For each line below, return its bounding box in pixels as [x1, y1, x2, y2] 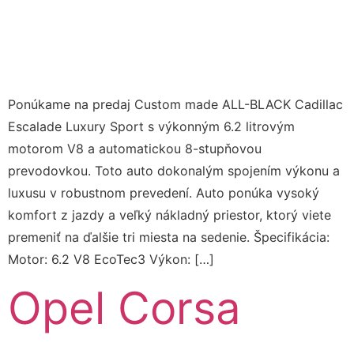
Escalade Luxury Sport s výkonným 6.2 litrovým [8, 118, 295, 134]
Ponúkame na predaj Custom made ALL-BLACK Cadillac [8, 96, 343, 112]
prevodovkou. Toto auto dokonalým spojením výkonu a [8, 162, 340, 179]
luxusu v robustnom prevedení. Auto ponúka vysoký [8, 184, 319, 201]
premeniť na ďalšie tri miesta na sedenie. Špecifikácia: [8, 228, 330, 245]
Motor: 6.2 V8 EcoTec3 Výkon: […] [8, 250, 214, 267]
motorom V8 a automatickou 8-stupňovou [8, 140, 262, 156]
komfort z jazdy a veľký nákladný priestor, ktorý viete [8, 206, 331, 223]
